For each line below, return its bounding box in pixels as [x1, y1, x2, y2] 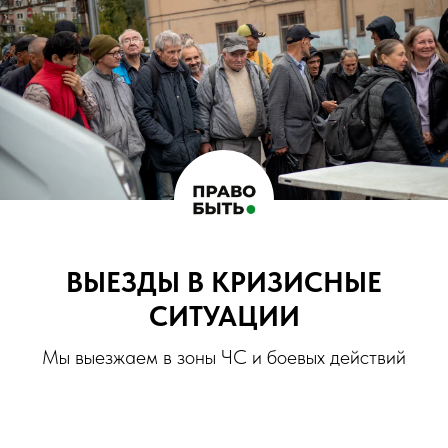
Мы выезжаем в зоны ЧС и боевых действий [42, 345, 406, 369]
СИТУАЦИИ [148, 299, 300, 333]
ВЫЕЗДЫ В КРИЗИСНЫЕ [66, 265, 382, 299]
